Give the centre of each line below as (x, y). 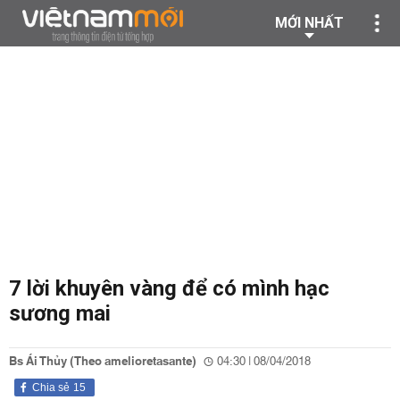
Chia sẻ (51, 387)
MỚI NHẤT (309, 23)
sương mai (60, 313)
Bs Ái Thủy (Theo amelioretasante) (103, 362)
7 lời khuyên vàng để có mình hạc (169, 288)
